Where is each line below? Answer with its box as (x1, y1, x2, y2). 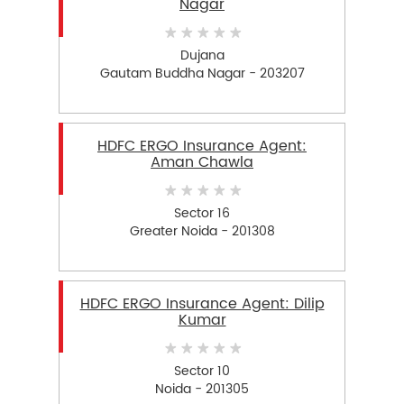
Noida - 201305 (155, 378, 249, 399)
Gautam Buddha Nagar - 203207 (99, 62, 305, 84)
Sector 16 (174, 202, 230, 224)
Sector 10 (174, 360, 230, 381)
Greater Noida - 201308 (129, 220, 275, 242)
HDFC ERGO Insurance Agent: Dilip (79, 292, 325, 317)
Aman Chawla (151, 151, 253, 175)
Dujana (179, 44, 225, 66)
